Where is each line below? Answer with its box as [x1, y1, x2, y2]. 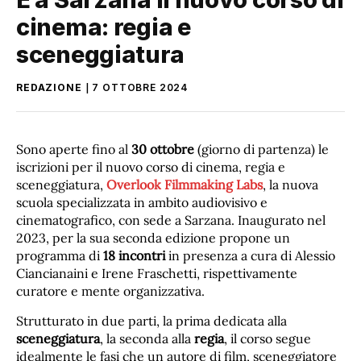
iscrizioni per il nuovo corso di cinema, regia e [16, 158, 285, 175]
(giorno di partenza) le [194, 140, 329, 157]
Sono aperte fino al [16, 140, 131, 157]
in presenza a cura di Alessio [165, 247, 335, 263]
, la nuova [263, 176, 318, 193]
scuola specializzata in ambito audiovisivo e [16, 193, 268, 210]
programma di [16, 247, 103, 263]
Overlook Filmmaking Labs [106, 176, 263, 193]
